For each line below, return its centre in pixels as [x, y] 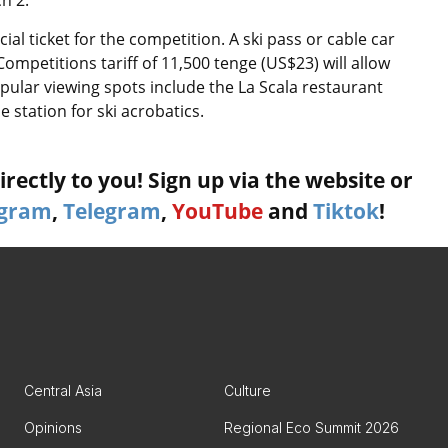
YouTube [217, 211]
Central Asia [63, 390]
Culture [247, 390]
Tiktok [346, 211]
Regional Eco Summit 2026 [311, 427]
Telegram [112, 211]
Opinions [53, 427]
